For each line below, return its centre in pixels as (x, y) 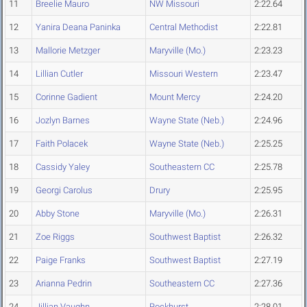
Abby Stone (58, 214)
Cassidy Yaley (63, 167)
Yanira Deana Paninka (78, 27)
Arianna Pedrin (64, 284)
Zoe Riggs (55, 237)
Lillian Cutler (59, 74)
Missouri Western (184, 74)
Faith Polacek (62, 144)
